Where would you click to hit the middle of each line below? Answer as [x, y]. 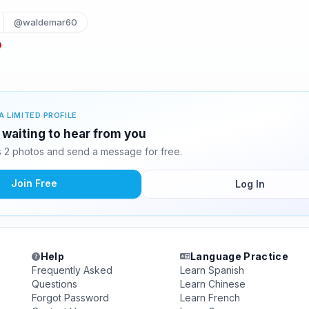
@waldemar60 [46, 22]
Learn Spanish [212, 270]
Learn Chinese [212, 284]
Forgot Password [71, 298]
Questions [55, 284]
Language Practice [240, 256]
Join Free [34, 183]
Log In [250, 184]
